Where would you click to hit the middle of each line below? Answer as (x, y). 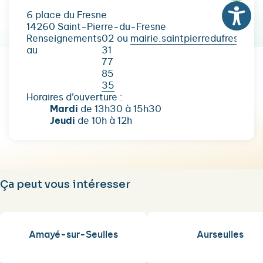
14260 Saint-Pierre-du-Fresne (96, 27)
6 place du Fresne (67, 15)
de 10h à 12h (104, 121)
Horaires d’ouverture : (75, 97)
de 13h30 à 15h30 (120, 109)
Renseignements (64, 39)
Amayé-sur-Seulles (73, 235)
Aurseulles (220, 235)
